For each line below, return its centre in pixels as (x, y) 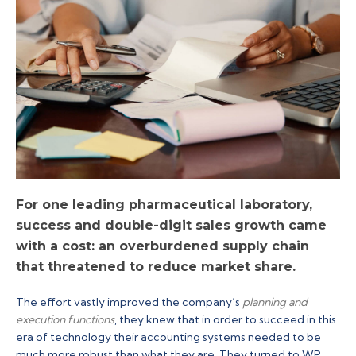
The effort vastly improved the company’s (129, 302)
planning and (275, 302)
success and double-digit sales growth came (171, 225)
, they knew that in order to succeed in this (225, 319)
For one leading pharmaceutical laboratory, (164, 204)
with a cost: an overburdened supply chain (163, 246)
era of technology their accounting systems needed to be (168, 337)
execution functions (65, 319)
